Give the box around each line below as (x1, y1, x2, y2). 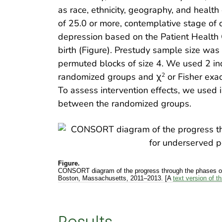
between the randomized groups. (58, 97, 191, 110)
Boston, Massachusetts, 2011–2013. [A (58, 174, 173, 182)
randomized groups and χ (58, 70, 162, 83)
